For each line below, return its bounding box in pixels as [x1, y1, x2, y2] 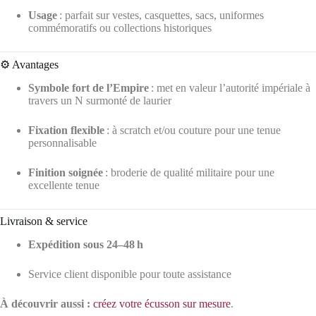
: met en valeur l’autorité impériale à [149, 81, 310, 94]
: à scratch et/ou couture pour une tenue [104, 123, 281, 136]
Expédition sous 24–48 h [28, 238, 143, 250]
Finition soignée [28, 166, 103, 178]
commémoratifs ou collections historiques [28, 22, 212, 35]
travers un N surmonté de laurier [28, 94, 171, 107]
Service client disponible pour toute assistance [28, 267, 231, 280]
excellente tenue [28, 178, 99, 191]
